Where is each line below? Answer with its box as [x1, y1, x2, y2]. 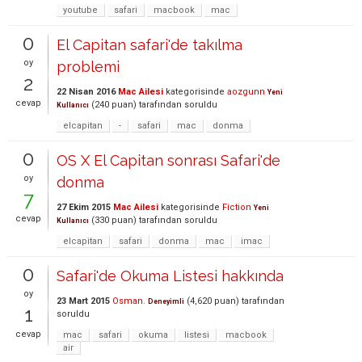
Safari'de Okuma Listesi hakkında [57, 267, 284, 284]
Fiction [222, 202, 251, 213]
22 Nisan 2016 [57, 86, 116, 97]
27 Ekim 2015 [57, 202, 111, 213]
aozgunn [227, 86, 265, 97]
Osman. [112, 296, 145, 306]
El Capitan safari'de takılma [57, 36, 242, 53]
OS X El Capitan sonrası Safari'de [57, 152, 280, 169]
